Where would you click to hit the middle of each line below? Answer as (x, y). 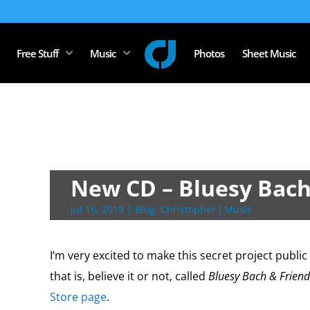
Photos (209, 53)
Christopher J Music (206, 209)
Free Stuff (38, 53)
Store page (78, 297)
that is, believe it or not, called (129, 276)
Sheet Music (268, 53)
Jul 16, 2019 (97, 209)
